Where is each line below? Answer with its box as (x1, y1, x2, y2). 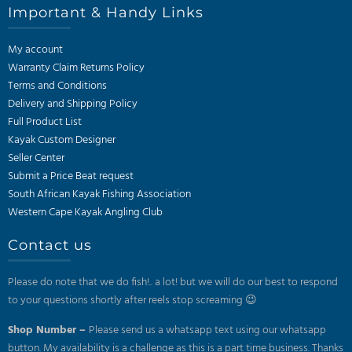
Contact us (8, 236, 92, 254)
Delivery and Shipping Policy (8, 94, 137, 113)
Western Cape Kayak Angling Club (8, 203, 163, 222)
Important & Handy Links (8, 3, 203, 21)
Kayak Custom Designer (8, 130, 115, 149)
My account (8, 40, 63, 59)
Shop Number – (8, 321, 89, 339)
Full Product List (8, 112, 82, 131)
